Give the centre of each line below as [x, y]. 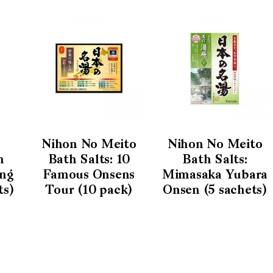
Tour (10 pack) [89, 191]
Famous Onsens [89, 176]
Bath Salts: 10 [89, 161]
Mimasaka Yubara [215, 176]
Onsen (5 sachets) [215, 191]
